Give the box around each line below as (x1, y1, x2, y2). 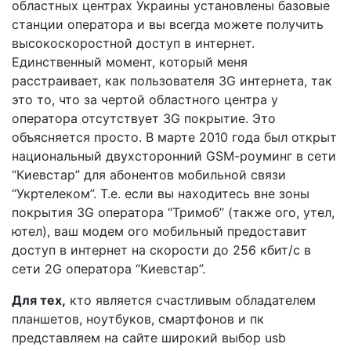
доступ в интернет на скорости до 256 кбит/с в (12, 242, 311, 259)
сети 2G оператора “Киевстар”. (12, 261, 205, 277)
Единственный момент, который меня (12, 54, 248, 71)
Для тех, (12, 292, 66, 309)
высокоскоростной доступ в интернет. (12, 35, 255, 52)
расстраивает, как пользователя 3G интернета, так (12, 73, 332, 89)
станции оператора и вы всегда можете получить (12, 16, 324, 33)
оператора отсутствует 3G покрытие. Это (12, 110, 276, 127)
